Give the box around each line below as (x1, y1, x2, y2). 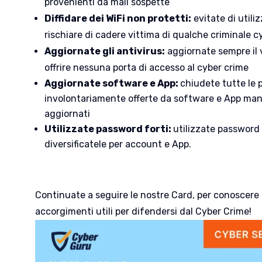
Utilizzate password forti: (44, 123, 173, 135)
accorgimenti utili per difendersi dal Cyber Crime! (35, 205, 251, 217)
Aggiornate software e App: (44, 77, 180, 89)
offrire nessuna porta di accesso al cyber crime (44, 61, 249, 73)
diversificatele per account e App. (44, 138, 191, 150)
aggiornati (44, 108, 90, 119)
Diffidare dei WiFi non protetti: (44, 12, 191, 24)
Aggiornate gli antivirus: (44, 45, 165, 57)
